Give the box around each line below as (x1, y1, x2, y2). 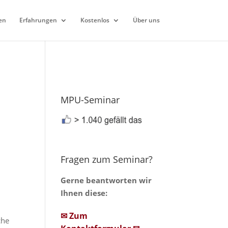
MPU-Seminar (61, 94, 120, 106)
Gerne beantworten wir (61, 175, 152, 186)
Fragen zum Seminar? (61, 153, 153, 166)
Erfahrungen (19, 16, 57, 24)
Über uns (132, 16, 160, 24)
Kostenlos (80, 16, 109, 24)
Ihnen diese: (61, 188, 108, 198)
